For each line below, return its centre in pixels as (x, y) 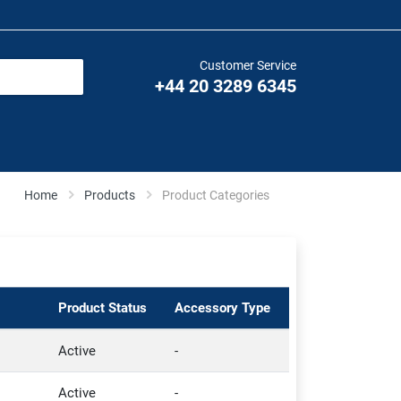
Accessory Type (222, 308)
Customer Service (248, 65)
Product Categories (216, 195)
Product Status (102, 308)
